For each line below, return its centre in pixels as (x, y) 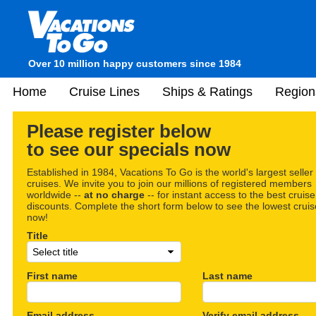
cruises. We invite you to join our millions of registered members (169, 183)
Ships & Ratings (207, 91)
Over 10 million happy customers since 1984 (135, 63)
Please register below (119, 131)
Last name (227, 275)
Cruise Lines (104, 91)
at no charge (114, 194)
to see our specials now (129, 150)
